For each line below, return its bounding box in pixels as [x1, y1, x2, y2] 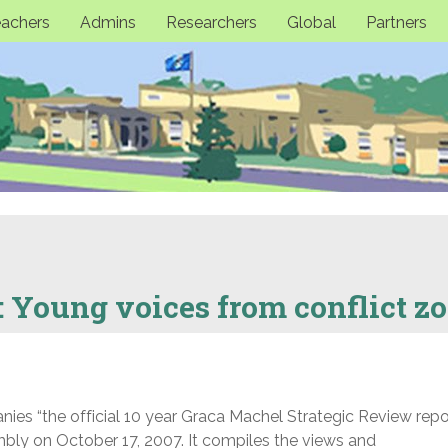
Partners [365, 12, 427, 32]
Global [286, 12, 336, 32]
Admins [79, 12, 136, 32]
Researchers [165, 12, 257, 32]
